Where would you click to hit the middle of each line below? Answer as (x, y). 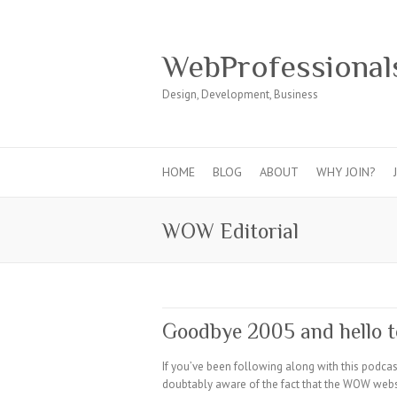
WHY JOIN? (346, 172)
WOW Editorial (230, 231)
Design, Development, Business (240, 94)
